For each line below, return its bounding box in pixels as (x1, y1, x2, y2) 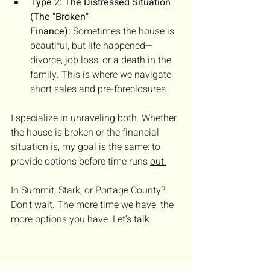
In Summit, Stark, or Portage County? (11, 183, 168, 198)
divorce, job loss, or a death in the (30, 52, 174, 67)
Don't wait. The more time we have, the (11, 197, 176, 212)
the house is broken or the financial (11, 125, 162, 140)
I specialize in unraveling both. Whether (11, 110, 179, 125)
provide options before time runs (11, 154, 150, 169)
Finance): (30, 24, 71, 39)
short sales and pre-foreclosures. (30, 81, 168, 96)
